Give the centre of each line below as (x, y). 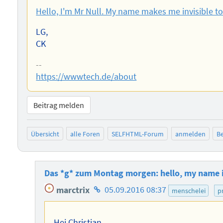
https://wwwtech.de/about (86, 76)
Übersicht (45, 134)
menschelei (188, 190)
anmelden (190, 134)
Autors (103, 215)
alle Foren (85, 134)
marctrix (72, 190)
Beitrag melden (58, 105)
